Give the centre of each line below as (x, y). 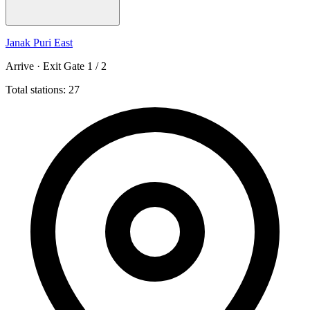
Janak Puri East (39, 43)
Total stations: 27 (43, 90)
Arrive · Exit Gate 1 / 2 (56, 66)
